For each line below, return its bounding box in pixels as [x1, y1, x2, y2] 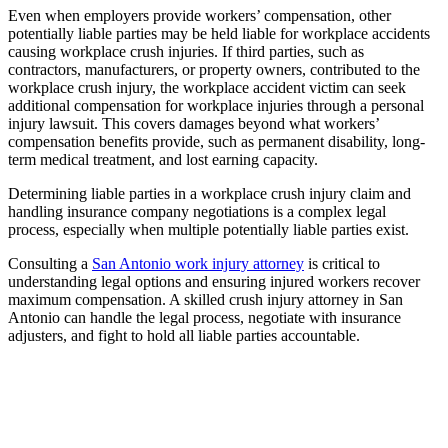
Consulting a [8, 254, 92, 272]
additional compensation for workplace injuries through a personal [8, 96, 424, 114]
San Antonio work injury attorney [92, 254, 304, 272]
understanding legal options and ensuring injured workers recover [8, 272, 420, 290]
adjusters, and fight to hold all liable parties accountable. [8, 326, 360, 344]
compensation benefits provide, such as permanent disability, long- [8, 132, 425, 150]
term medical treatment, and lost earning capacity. [8, 150, 318, 168]
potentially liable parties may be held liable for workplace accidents [8, 24, 430, 42]
